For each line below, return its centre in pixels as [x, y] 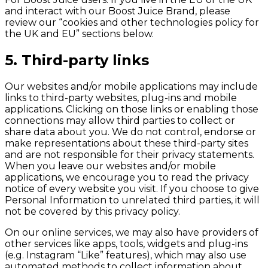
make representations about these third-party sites [127, 143]
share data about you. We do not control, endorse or [130, 132]
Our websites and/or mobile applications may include [131, 86]
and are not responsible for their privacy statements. [130, 154]
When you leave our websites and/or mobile [110, 166]
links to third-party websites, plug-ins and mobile [121, 98]
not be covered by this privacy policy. [92, 211]
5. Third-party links [77, 60]
